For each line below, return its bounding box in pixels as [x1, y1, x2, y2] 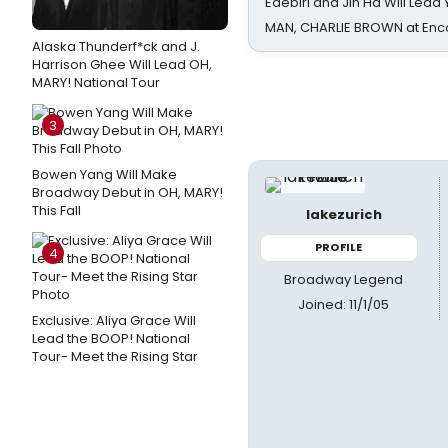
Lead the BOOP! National [32, 329, 190, 348]
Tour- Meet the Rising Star [32, 347, 198, 366]
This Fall [32, 201, 81, 220]
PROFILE [315, 239, 363, 255]
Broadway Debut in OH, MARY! [32, 183, 223, 202]
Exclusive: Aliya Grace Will [32, 311, 196, 330]
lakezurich [305, 205, 382, 224]
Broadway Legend [284, 269, 404, 289]
